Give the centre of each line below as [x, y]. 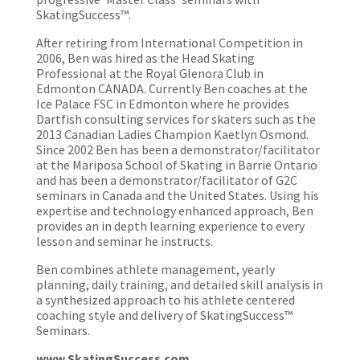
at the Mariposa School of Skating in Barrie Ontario [177, 165]
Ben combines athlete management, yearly [155, 269]
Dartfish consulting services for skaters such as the [176, 119]
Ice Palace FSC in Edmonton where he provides [163, 104]
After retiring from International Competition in [170, 43]
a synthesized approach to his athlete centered [166, 300]
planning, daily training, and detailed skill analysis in [180, 284]
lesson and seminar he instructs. [125, 241]
